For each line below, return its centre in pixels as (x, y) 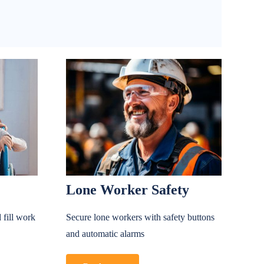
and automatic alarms (105, 234)
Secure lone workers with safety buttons (140, 217)
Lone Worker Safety (127, 190)
